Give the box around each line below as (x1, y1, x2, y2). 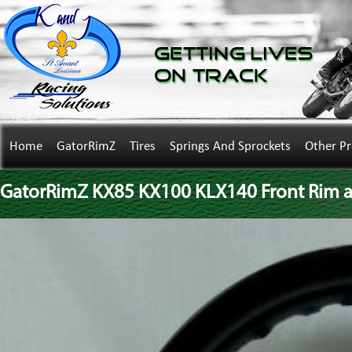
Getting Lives (154, 46, 313, 64)
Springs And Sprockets (170, 140, 291, 153)
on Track (154, 68, 268, 86)
